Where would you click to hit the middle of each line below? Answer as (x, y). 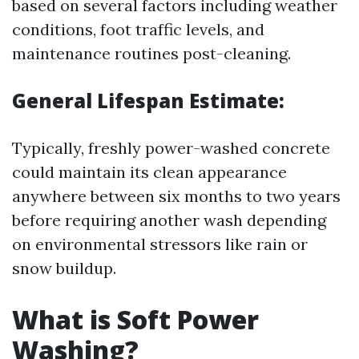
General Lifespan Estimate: (148, 101)
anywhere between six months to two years (176, 196)
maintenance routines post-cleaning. (151, 53)
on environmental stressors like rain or (160, 244)
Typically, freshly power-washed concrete (171, 148)
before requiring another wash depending (169, 220)
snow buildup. (64, 268)
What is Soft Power (135, 319)
